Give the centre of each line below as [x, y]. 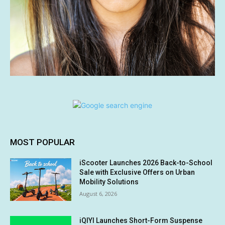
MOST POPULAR [42, 142]
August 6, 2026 [98, 193]
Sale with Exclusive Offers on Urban [137, 172]
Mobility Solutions [109, 182]
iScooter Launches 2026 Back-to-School [146, 162]
